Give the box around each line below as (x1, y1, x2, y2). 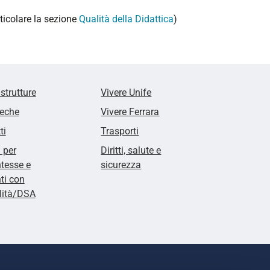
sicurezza (101, 159, 142, 171)
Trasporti (101, 125, 139, 137)
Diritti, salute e (101, 144, 162, 156)
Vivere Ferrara (101, 105, 160, 118)
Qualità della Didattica (79, 13, 174, 25)
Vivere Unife (101, 86, 152, 98)
